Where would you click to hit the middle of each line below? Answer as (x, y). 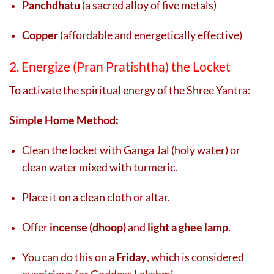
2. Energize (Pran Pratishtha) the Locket (120, 66)
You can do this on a (69, 257)
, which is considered (195, 257)
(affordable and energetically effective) (150, 35)
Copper (40, 35)
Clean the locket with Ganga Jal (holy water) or (131, 150)
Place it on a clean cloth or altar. (96, 197)
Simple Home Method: (64, 120)
